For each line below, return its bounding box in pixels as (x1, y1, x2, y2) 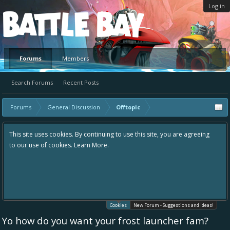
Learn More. (74, 141, 109, 149)
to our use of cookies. (9, 141, 74, 149)
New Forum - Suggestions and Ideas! (133, 202, 214, 208)
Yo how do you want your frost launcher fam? (2, 214, 208, 227)
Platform (10, 13, 71, 34)
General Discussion (47, 103, 100, 111)
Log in (208, 2, 225, 10)
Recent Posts (63, 79, 99, 86)
